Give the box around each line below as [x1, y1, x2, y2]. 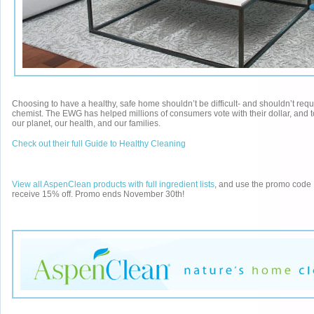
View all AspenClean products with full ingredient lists [12, 179, 214, 189]
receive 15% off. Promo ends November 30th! [12, 189, 184, 199]
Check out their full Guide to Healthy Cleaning [12, 139, 186, 149]
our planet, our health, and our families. [12, 118, 161, 128]
